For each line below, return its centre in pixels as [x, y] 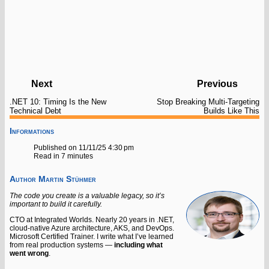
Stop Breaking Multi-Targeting [208, 102]
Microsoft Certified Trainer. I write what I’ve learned [92, 236]
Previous [217, 84]
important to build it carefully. [56, 204]
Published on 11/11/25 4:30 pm [84, 147]
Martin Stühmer [67, 179]
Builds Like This [231, 111]
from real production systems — [62, 245]
